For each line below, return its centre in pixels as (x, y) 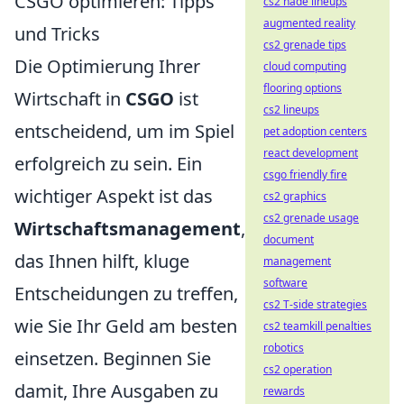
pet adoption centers (315, 131)
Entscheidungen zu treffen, (126, 293)
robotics (284, 348)
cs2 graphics (295, 196)
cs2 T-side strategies (315, 304)
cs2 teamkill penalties (317, 326)
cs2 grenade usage (311, 218)
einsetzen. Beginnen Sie (113, 358)
